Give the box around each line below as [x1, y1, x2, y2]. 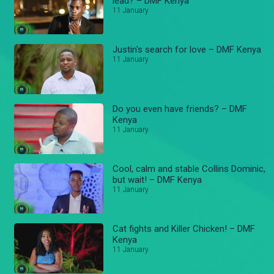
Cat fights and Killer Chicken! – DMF [113, 223, 256, 234]
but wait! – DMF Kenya [113, 174, 202, 186]
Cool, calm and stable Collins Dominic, [113, 163, 266, 175]
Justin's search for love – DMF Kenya [113, 43, 262, 55]
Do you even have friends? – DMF [113, 103, 248, 115]
